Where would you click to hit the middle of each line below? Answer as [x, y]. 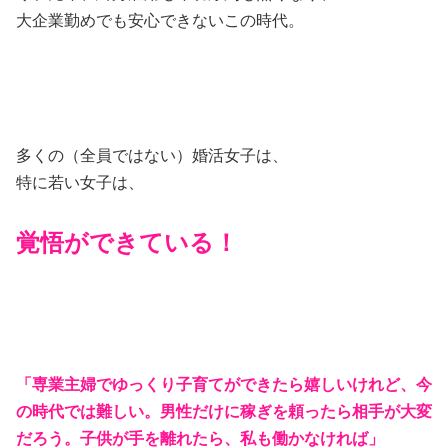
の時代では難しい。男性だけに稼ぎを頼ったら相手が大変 [224, 411]
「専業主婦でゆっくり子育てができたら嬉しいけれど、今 [224, 384]
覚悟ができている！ [127, 242]
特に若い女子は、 [80, 182]
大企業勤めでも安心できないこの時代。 [160, 20]
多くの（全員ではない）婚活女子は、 [152, 155]
